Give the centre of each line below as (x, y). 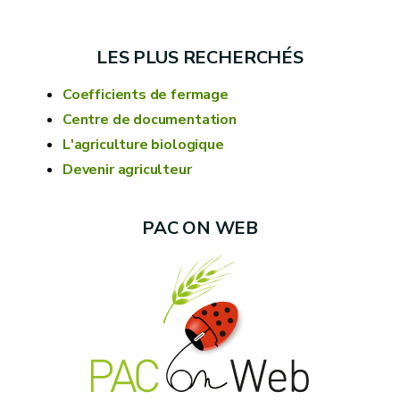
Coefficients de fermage (146, 95)
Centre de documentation (150, 120)
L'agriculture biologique (143, 145)
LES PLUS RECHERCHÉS (200, 58)
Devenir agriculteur (127, 170)
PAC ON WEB (200, 228)
